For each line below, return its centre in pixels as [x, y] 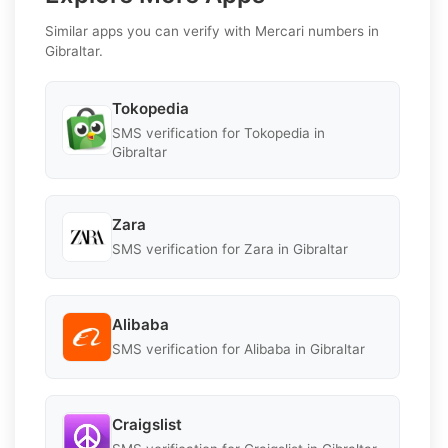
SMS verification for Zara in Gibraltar [230, 249]
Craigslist [147, 425]
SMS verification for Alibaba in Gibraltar [238, 349]
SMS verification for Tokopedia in [218, 132]
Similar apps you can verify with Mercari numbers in [212, 30]
